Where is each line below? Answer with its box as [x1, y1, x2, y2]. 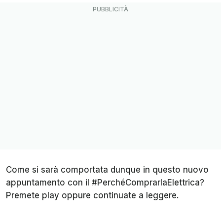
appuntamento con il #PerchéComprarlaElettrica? [6, 178, 204, 187]
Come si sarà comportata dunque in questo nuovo [6, 165, 209, 175]
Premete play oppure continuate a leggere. [6, 190, 211, 200]
